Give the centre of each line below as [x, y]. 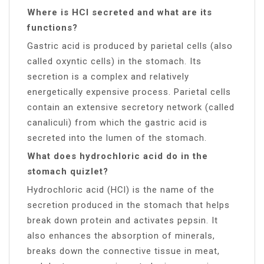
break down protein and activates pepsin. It [123, 220]
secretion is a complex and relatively [108, 76]
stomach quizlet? [68, 171]
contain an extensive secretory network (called [131, 107]
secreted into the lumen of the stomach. [117, 138]
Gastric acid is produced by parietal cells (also [130, 46]
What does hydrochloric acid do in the [118, 156]
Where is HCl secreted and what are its [120, 12]
